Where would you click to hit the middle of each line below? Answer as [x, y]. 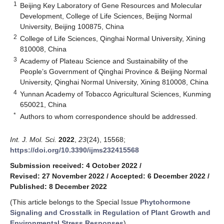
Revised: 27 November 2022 [57, 176]
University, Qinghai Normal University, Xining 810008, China [114, 82]
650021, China [43, 104]
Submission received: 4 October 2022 [74, 165]
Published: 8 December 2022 [58, 186]
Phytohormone [165, 202]
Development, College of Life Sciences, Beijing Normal [106, 16]
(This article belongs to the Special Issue [75, 202]
